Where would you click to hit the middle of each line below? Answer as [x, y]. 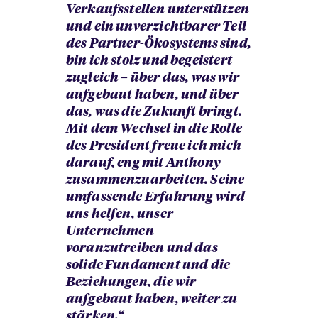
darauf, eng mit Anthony [143, 164]
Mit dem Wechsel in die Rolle [154, 130]
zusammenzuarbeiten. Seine [155, 181]
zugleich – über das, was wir [152, 78]
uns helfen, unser [119, 215]
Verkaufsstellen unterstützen [157, 10]
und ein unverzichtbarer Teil [156, 27]
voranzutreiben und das [142, 249]
